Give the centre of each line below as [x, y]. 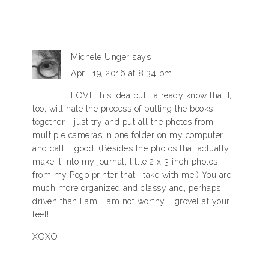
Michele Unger [100, 57]
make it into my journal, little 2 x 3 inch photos [125, 162]
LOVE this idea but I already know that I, [151, 95]
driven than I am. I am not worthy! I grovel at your [131, 201]
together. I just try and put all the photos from [123, 122]
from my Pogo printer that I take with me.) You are [132, 175]
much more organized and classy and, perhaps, [128, 188]
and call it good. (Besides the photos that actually [131, 148]
